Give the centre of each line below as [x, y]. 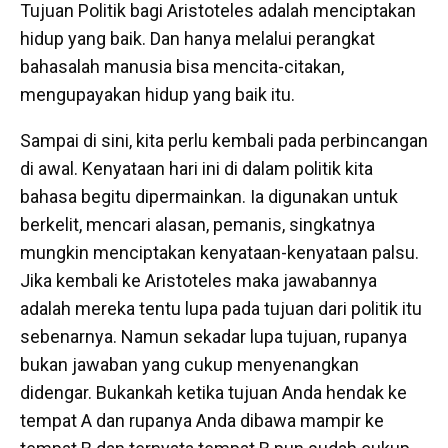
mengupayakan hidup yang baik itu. [157, 94]
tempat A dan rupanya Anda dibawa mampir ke [202, 420]
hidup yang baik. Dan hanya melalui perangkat [197, 38]
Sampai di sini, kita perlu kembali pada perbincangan [224, 140]
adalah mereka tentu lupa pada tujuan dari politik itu [221, 308]
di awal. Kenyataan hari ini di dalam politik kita [196, 168]
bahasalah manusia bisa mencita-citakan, [182, 66]
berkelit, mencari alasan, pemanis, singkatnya [197, 224]
